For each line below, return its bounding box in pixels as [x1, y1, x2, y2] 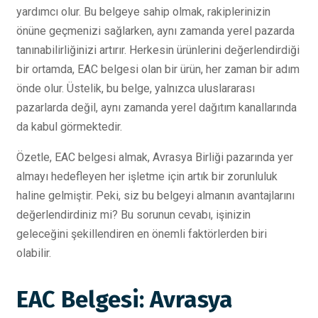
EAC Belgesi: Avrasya [16, 285, 233, 314]
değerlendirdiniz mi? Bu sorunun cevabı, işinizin [16, 208, 251, 221]
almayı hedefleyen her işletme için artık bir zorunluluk [16, 170, 278, 183]
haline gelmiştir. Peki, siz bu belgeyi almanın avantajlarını [16, 189, 295, 202]
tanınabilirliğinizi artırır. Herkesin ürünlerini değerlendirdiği [16, 43, 300, 57]
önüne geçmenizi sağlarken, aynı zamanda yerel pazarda [16, 24, 295, 38]
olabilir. [16, 246, 51, 260]
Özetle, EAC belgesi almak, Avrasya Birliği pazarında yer [16, 150, 293, 164]
